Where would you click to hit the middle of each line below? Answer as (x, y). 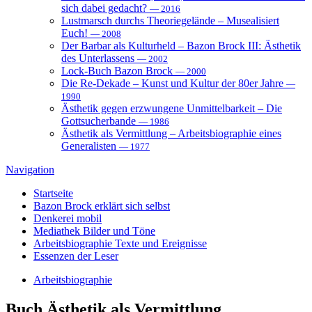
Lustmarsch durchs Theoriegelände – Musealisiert (170, 20)
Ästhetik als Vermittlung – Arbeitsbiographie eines (171, 133)
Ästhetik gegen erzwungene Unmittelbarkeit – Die (172, 108)
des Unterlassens (99, 58)
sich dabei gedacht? (106, 8)
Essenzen (54, 256)
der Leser (98, 256)
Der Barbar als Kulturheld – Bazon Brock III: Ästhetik (181, 45)
